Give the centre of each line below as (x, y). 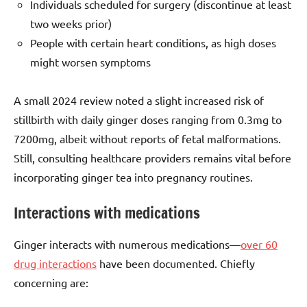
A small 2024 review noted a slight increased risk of (139, 100)
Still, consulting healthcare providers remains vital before (152, 157)
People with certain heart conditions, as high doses (153, 42)
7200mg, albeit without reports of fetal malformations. (147, 138)
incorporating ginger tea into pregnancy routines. (133, 176)
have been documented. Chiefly (176, 263)
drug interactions (55, 263)
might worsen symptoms (90, 61)
